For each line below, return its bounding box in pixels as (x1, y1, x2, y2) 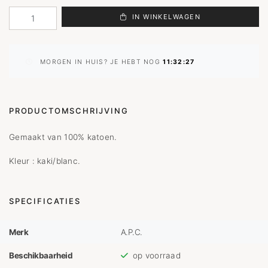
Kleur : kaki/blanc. (9, 156, 81, 166)
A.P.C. (120, 227, 142, 237)
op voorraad (132, 250, 181, 260)
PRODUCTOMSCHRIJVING (9, 106, 129, 115)
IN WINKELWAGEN (129, 13, 200, 21)
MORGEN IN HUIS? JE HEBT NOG (40, 58, 163, 66)
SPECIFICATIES (9, 196, 81, 206)
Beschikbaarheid (9, 250, 73, 260)
